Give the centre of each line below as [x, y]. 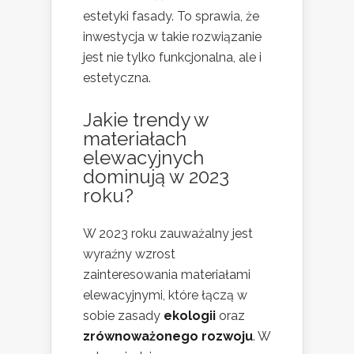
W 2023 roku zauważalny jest [168, 233]
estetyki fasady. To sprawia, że [171, 16]
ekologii [190, 315]
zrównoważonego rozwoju [168, 336]
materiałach [135, 138]
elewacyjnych [143, 157]
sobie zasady [123, 315]
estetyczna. [117, 77]
